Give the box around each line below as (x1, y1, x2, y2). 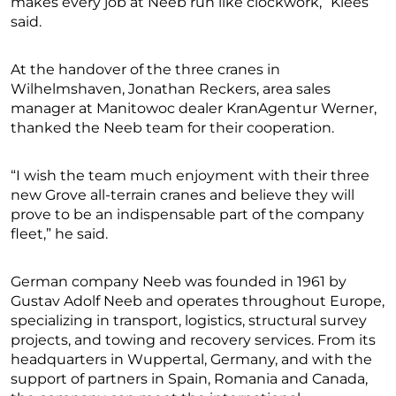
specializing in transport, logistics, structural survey (11, 312, 367, 330)
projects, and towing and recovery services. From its (11, 331, 376, 349)
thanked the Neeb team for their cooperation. (11, 119, 334, 137)
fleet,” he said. (11, 225, 108, 243)
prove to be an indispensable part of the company (11, 206, 364, 224)
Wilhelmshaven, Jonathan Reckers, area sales (11, 80, 331, 98)
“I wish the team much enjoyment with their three (11, 167, 369, 185)
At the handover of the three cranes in (11, 61, 280, 79)
